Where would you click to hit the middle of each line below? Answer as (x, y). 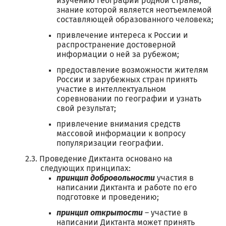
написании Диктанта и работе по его (127, 188)
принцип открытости (100, 213)
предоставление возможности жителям (132, 70)
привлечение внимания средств (119, 124)
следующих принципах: (86, 168)
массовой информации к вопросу (121, 134)
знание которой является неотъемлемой (134, 10)
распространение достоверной (116, 45)
